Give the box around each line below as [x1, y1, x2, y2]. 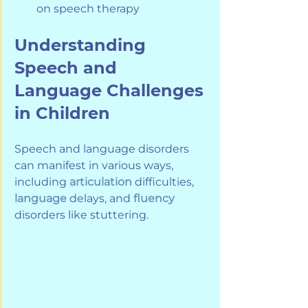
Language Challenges [14, 80, 208, 101]
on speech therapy [36, 2, 140, 16]
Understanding [14, 35, 151, 56]
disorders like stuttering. [14, 208, 151, 222]
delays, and [67, 192, 133, 206]
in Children [14, 103, 110, 124]
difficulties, [132, 175, 197, 189]
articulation [69, 175, 132, 189]
